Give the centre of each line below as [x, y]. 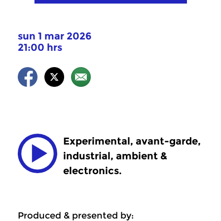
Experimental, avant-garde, [132, 141]
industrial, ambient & [115, 156]
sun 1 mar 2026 [55, 36]
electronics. [92, 171]
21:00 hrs [40, 47]
